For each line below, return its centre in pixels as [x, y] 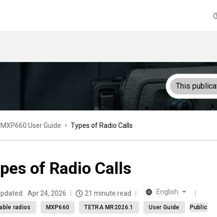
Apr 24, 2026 [47, 193]
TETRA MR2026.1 [109, 207]
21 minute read [108, 193]
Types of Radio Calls [102, 125]
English [167, 192]
